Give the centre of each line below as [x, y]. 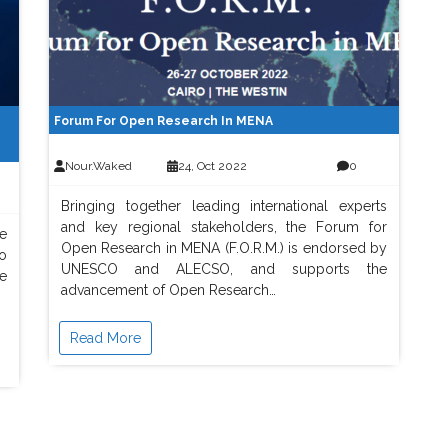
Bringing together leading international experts [224, 206]
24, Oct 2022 [212, 166]
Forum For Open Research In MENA [163, 121]
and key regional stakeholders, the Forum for [224, 227]
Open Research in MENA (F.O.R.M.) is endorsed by [224, 248]
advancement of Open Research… [168, 290]
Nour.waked [98, 166]
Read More [105, 338]
